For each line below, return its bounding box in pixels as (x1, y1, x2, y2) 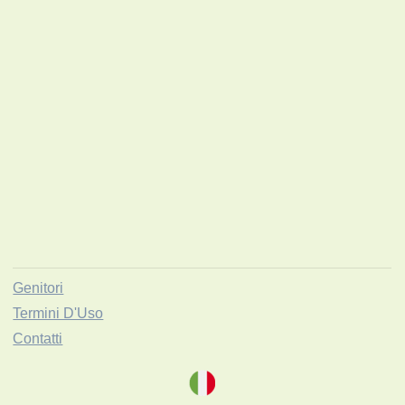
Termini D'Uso (13, 305, 104, 321)
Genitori (13, 279, 64, 296)
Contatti (13, 330, 63, 346)
